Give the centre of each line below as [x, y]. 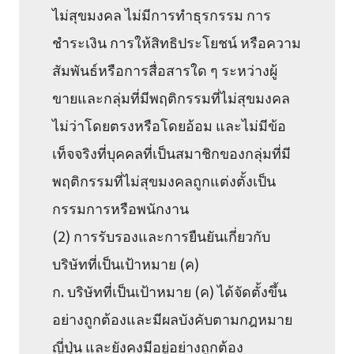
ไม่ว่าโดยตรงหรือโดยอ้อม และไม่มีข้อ [169, 124]
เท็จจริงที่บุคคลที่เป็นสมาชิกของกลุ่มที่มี [172, 152]
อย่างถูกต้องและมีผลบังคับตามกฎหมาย [173, 318]
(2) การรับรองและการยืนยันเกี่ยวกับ [162, 235]
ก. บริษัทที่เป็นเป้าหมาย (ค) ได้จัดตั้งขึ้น [170, 290]
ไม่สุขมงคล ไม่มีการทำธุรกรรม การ [162, 14]
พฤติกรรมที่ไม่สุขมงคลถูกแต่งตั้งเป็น [164, 180]
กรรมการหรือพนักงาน [121, 207]
